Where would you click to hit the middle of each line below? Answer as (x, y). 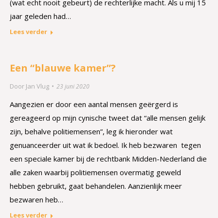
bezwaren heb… (36, 200)
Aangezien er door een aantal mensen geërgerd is (94, 104)
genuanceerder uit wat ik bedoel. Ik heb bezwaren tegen (105, 145)
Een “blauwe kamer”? (63, 68)
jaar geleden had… (40, 16)
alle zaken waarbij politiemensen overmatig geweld (95, 172)
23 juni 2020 (73, 86)
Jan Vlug (37, 86)
